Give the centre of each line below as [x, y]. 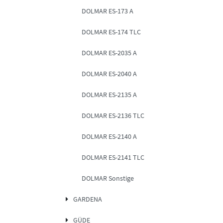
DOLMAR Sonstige [108, 178]
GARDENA [87, 199]
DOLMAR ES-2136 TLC [113, 116]
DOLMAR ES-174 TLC [111, 32]
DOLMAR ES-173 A [108, 11]
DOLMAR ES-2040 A [109, 74]
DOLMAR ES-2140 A [109, 137]
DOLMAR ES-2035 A [109, 53]
